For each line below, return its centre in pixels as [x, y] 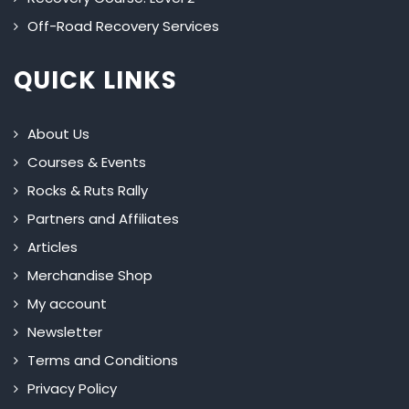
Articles [52, 247]
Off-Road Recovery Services [123, 26]
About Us [58, 134]
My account [67, 304]
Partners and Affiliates [103, 219]
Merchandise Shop [90, 276]
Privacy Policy [72, 389]
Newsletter [65, 332]
